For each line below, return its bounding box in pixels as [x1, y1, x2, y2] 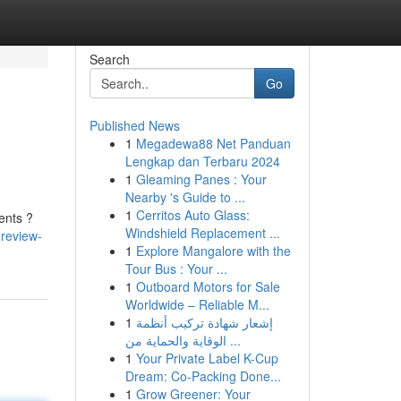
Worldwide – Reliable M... [124, 295, 269, 313]
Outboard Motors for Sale [135, 277, 280, 295]
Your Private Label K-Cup [135, 349, 278, 367]
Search [89, 50, 130, 68]
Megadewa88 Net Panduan [135, 134, 291, 152]
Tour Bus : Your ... [124, 260, 227, 277]
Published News [89, 116, 180, 134]
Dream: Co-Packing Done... [124, 367, 281, 385]
